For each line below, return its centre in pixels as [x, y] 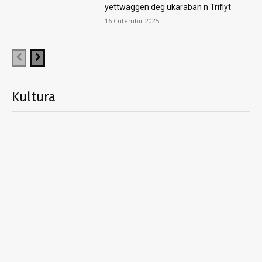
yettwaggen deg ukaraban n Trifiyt [168, 7]
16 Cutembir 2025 [132, 21]
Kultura [34, 97]
